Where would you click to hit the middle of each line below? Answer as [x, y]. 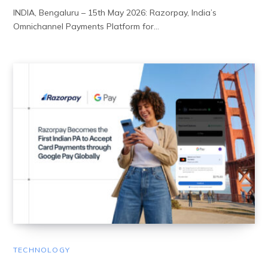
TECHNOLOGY [42, 249]
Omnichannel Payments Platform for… [86, 26]
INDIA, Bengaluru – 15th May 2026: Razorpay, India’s [115, 13]
